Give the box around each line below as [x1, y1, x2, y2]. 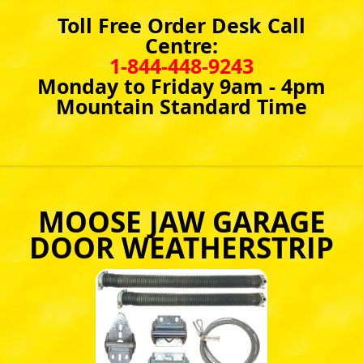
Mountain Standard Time [56, 92, 307, 121]
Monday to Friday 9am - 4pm [37, 71, 326, 100]
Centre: [145, 31, 218, 60]
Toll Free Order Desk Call [58, 11, 305, 40]
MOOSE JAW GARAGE [37, 202, 326, 241]
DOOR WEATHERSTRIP [29, 228, 334, 267]
